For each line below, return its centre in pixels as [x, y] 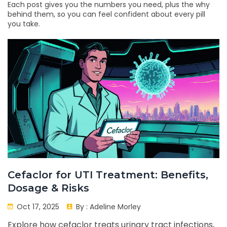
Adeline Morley [115, 207]
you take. [24, 24]
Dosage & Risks [48, 188]
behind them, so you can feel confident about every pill [106, 14]
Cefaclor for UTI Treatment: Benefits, [108, 175]
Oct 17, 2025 [37, 207]
